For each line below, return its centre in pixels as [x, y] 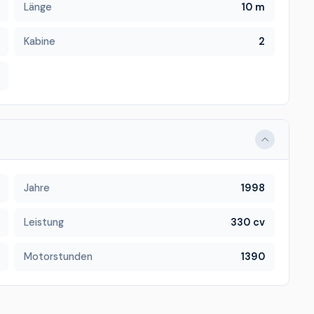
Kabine [39, 41]
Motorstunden [58, 257]
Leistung [43, 222]
